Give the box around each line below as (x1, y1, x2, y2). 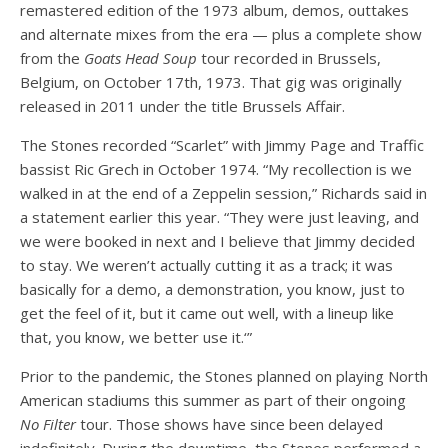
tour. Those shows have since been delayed (76, 413, 383, 434)
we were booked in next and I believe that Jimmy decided (20, 230, 415, 251)
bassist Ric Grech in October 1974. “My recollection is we (20, 158, 412, 179)
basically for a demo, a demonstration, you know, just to (20, 278, 405, 299)
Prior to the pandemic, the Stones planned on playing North (20, 365, 428, 386)
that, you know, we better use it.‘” (20, 326, 252, 347)
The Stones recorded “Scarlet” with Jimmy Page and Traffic (20, 134, 424, 155)
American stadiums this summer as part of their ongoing (20, 389, 406, 410)
